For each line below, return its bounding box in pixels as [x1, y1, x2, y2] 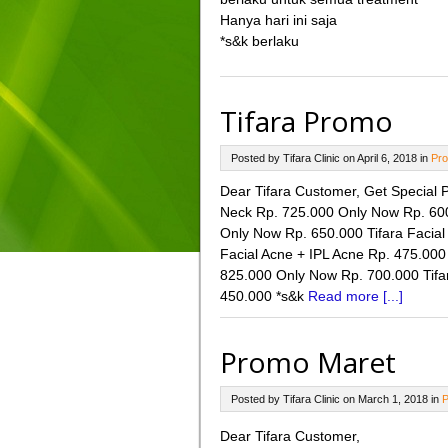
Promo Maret [219, 343, 396, 381]
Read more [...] [307, 288, 403, 304]
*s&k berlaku [219, 33, 299, 49]
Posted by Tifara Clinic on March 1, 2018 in [230, 393, 442, 405]
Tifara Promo [219, 102, 393, 140]
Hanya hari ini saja [219, 12, 337, 28]
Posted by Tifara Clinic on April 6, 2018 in [230, 152, 431, 164]
